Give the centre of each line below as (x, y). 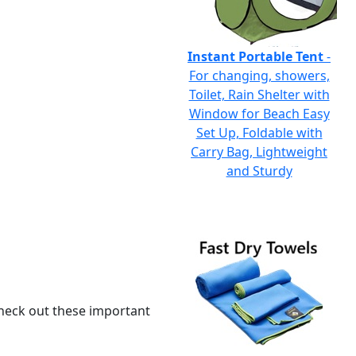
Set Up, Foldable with (259, 133)
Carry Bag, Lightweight (259, 152)
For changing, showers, (259, 75)
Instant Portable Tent (255, 56)
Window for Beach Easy (259, 114)
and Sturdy (259, 171)
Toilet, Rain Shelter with (259, 95)
